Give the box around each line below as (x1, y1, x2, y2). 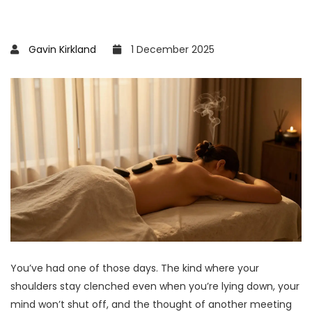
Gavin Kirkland (29, 42, 96, 56)
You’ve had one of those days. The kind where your (10, 261, 259, 276)
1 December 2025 (128, 42, 214, 56)
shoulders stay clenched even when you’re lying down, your (10, 279, 299, 294)
